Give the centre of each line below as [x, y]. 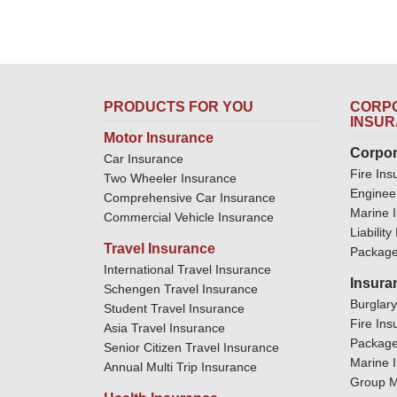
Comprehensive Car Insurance [190, 197]
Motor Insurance [159, 137]
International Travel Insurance [187, 269]
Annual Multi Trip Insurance [180, 366]
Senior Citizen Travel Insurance [191, 347]
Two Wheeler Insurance [170, 178]
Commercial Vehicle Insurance [189, 217]
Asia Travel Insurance [164, 327]
